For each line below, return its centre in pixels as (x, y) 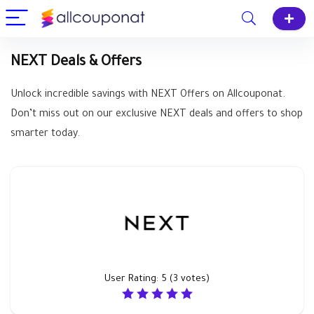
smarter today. (45, 135)
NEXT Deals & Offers (76, 63)
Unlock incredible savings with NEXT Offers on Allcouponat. (148, 95)
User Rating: (133, 279)
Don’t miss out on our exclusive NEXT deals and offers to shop (157, 115)
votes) (194, 279)
